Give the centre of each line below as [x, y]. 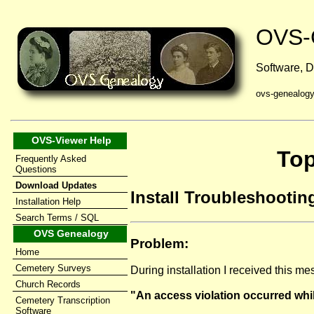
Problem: [159, 243]
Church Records [48, 284]
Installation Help [48, 202]
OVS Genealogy [71, 233]
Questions [36, 169]
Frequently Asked [51, 159]
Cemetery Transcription [63, 300]
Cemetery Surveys [53, 268]
